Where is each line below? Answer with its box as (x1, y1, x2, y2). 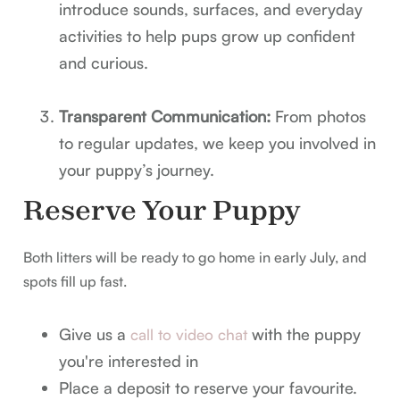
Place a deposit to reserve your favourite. (59, 378, 358, 398)
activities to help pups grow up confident (59, 26, 356, 46)
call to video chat (130, 325, 248, 345)
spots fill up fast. (23, 272, 128, 291)
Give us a (59, 324, 131, 345)
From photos (271, 106, 367, 127)
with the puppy (247, 324, 362, 345)
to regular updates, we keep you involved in (59, 133, 377, 154)
